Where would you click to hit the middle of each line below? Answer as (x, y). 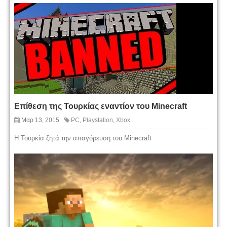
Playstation (98, 120)
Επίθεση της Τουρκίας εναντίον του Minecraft (101, 106)
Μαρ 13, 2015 (40, 120)
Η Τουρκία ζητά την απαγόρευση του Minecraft (83, 138)
